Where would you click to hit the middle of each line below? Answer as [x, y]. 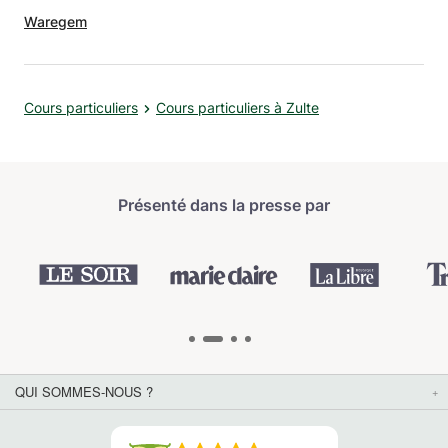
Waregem [55, 21]
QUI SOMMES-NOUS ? [84, 391]
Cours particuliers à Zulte [237, 107]
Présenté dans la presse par [224, 204]
